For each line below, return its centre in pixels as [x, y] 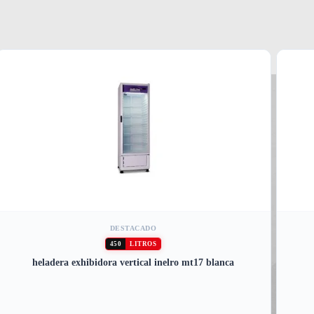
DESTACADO [133, 228]
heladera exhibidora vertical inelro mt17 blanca [134, 263]
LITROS [143, 244]
